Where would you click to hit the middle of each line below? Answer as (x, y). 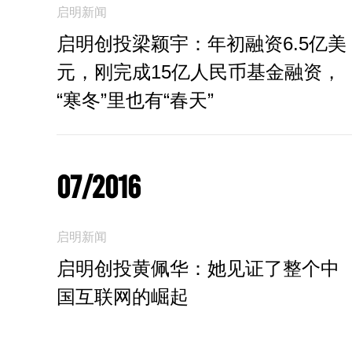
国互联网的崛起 (123, 296)
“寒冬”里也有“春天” (135, 100)
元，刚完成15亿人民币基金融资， (199, 71)
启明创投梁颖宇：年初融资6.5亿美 (202, 43)
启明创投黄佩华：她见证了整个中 (198, 268)
